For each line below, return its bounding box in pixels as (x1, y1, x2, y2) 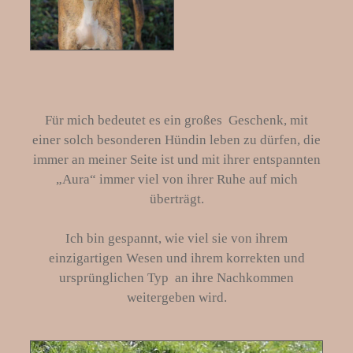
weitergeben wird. (126, 290, 227, 306)
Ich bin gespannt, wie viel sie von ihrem (65, 231, 288, 247)
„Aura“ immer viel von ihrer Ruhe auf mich (55, 171, 298, 187)
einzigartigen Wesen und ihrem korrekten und (48, 251, 305, 266)
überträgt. (149, 191, 204, 206)
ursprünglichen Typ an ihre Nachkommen (59, 270, 294, 286)
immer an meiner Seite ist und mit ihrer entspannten (32, 151, 321, 167)
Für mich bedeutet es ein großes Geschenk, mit (45, 112, 308, 128)
